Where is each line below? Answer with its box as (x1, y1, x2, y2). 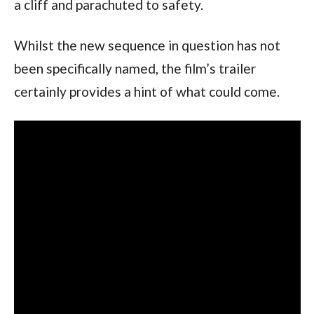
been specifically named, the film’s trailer (13, 60, 256, 76)
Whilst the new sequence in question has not (13, 36, 280, 53)
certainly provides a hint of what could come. (13, 83, 280, 100)
